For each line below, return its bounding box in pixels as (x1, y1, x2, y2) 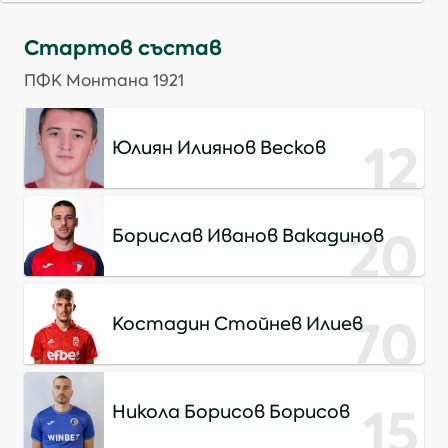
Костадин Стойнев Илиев (112, 312, 363, 336)
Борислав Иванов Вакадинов (112, 224, 384, 248)
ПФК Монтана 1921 (24, 70, 184, 91)
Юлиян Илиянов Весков (112, 136, 326, 160)
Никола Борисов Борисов (112, 400, 350, 424)
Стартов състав (24, 34, 222, 62)
